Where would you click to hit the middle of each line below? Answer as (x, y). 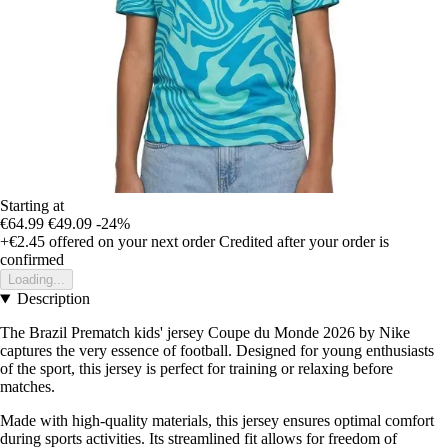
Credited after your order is (304, 242)
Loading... (36, 280)
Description (53, 299)
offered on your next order (130, 242)
